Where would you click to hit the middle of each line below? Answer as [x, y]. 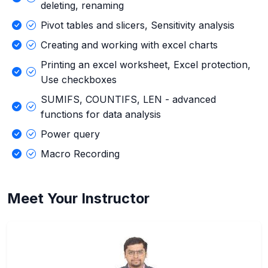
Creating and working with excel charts [129, 45]
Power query [70, 134]
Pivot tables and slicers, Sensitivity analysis [138, 25]
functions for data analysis [101, 114]
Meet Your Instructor [78, 198]
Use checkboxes [79, 79]
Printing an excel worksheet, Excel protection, [146, 64]
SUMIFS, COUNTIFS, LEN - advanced [128, 99]
